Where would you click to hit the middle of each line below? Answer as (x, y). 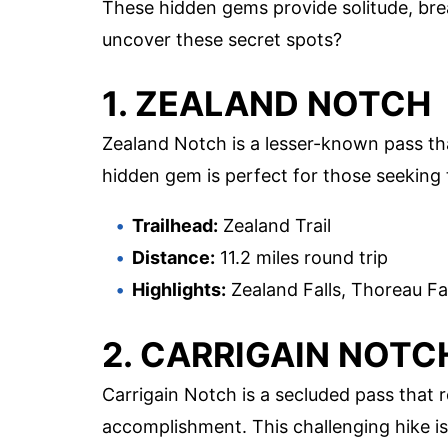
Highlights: (179, 290)
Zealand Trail (274, 226)
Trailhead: (175, 226)
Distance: (173, 258)
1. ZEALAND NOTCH (266, 104)
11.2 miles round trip (301, 258)
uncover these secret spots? (222, 40)
